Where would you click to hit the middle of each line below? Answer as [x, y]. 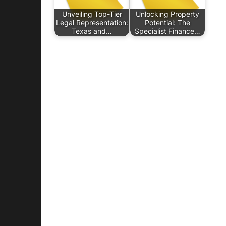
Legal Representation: [92, 23]
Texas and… [92, 31]
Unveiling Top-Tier [92, 14]
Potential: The [167, 23]
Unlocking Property [167, 14]
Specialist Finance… [167, 31]
